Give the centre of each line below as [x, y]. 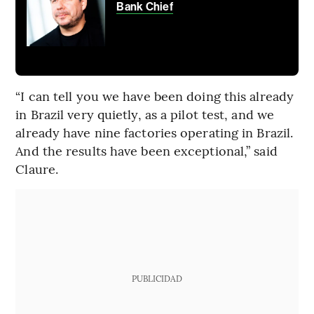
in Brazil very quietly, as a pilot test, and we [145, 114]
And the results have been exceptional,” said [146, 151]
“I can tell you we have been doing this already [155, 96]
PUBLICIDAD [157, 279]
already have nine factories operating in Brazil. [155, 132]
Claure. [37, 169]
